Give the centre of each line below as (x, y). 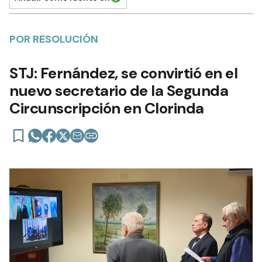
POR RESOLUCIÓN (54, 39)
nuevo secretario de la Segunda (119, 90)
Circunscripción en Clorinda (107, 108)
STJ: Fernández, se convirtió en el (123, 73)
